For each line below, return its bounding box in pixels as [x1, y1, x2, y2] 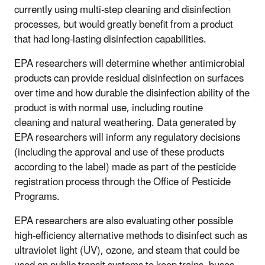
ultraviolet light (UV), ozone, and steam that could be [14, 240, 240, 261]
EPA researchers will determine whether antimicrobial [14, 53, 245, 75]
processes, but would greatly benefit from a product [14, 14, 233, 35]
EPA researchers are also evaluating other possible [14, 210, 233, 232]
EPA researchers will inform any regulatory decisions [14, 127, 240, 148]
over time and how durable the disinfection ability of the [14, 82, 250, 104]
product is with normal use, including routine [14, 97, 203, 119]
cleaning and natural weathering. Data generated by [14, 112, 236, 134]
